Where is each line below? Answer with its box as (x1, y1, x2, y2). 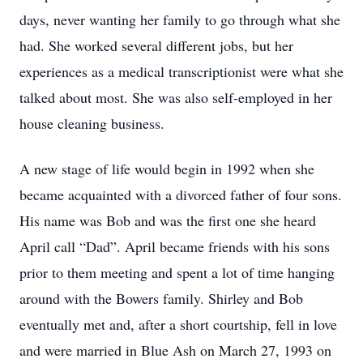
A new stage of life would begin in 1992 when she (19, 159, 314, 178)
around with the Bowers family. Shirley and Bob (19, 288, 303, 308)
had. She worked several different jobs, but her (19, 36, 293, 55)
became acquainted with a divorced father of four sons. (19, 185, 342, 204)
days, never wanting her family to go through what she (19, 10, 340, 29)
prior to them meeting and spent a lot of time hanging (19, 263, 335, 282)
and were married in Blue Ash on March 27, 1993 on (19, 340, 331, 360)
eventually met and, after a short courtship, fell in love (19, 314, 337, 334)
